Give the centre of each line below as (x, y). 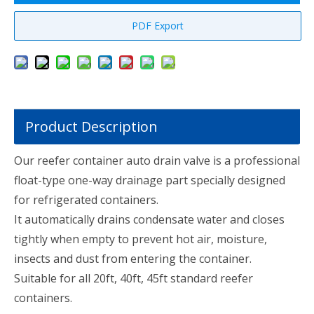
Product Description (91, 127)
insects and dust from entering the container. (133, 259)
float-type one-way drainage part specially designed (150, 180)
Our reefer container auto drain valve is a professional (157, 161)
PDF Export (158, 26)
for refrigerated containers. (86, 200)
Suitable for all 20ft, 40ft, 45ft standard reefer (134, 278)
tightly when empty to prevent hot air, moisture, (141, 239)
